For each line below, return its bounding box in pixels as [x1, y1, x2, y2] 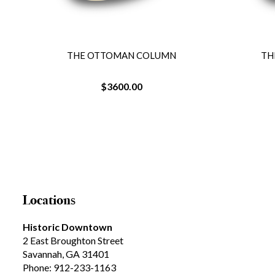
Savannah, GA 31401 [23, 248, 109, 260]
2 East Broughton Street [23, 234, 123, 246]
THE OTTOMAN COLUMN [66, 50, 176, 61]
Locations [23, 192, 76, 208]
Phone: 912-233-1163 [23, 261, 116, 273]
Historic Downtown [23, 221, 112, 233]
